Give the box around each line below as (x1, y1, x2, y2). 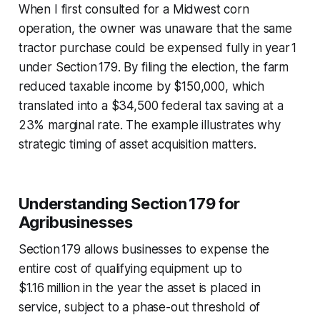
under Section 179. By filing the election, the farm (18, 59, 289, 74)
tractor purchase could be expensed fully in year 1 (18, 40, 297, 55)
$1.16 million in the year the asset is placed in (18, 280, 261, 295)
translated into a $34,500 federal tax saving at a (18, 98, 284, 113)
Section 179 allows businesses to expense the (18, 241, 270, 256)
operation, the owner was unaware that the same (18, 21, 292, 36)
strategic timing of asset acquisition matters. (18, 136, 256, 151)
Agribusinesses (18, 212, 133, 231)
